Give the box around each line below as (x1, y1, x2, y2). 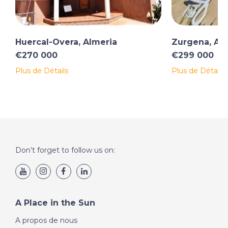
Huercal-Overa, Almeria (15, 37, 117, 47)
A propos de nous (15, 216, 77, 225)
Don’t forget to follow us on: (15, 146, 115, 155)
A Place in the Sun (15, 198, 95, 208)
